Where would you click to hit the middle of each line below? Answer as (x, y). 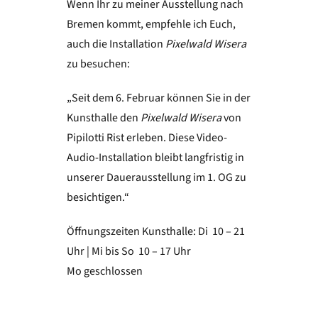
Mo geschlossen (104, 271)
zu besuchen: (98, 64)
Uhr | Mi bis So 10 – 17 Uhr (128, 251)
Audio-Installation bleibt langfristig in (155, 157)
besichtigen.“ (98, 197)
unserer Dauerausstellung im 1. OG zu (156, 177)
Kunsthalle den (103, 117)
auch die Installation (116, 44)
